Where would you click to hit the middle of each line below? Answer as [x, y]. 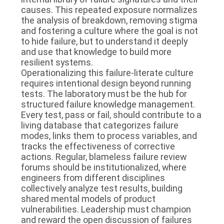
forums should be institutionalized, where [103, 167]
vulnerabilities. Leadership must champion [106, 209]
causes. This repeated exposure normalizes [109, 9]
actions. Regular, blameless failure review [103, 156]
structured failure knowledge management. [108, 104]
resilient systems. [57, 62]
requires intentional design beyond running [106, 83]
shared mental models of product [88, 198]
